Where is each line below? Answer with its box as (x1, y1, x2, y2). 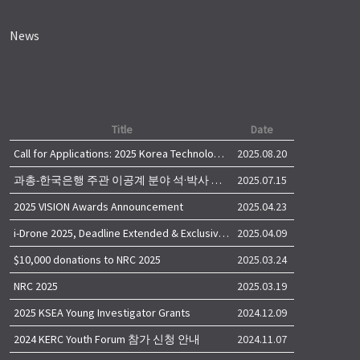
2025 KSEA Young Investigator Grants (14, 305, 190, 321)
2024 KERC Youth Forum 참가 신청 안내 (14, 332, 200, 347)
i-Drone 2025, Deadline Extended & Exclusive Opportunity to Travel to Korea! (219, 226, 229, 241)
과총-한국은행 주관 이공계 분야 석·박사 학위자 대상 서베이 (211, 173, 222, 188)
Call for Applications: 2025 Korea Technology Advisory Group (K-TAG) (214, 146, 224, 162)
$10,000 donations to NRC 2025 (14, 252, 161, 268)
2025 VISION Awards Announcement (14, 199, 183, 215)
